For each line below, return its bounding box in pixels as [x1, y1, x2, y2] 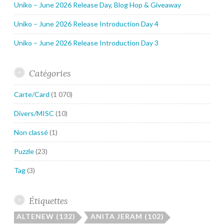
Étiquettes [28, 194, 67, 206]
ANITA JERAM [90, 212, 142, 221]
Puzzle [14, 146, 34, 155]
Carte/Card [14, 89, 49, 98]
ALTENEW [16, 212, 54, 221]
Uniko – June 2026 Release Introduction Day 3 [14, 38, 158, 47]
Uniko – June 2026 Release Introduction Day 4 [14, 19, 158, 28]
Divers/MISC [14, 108, 54, 117]
